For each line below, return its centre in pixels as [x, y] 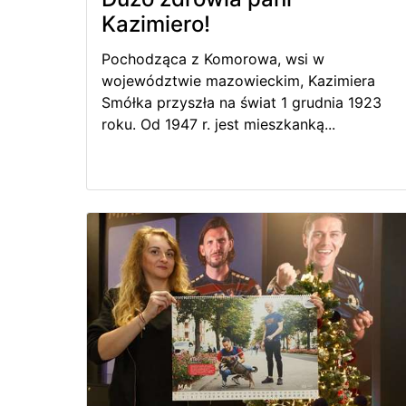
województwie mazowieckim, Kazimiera [238, 81]
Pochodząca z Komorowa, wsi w [213, 59]
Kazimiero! [156, 24]
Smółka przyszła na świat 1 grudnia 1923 [242, 103]
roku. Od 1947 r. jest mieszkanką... [218, 125]
